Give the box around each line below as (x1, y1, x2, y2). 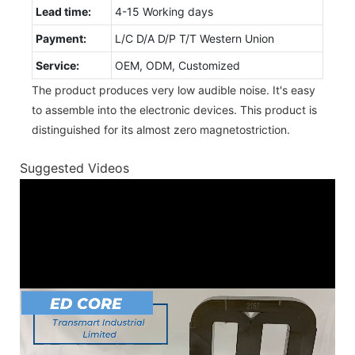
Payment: (36, 31, 86, 45)
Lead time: (36, 4, 91, 18)
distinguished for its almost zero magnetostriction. (32, 122, 290, 136)
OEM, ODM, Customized (115, 58, 240, 72)
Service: (36, 58, 79, 72)
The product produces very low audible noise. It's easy (32, 82, 315, 97)
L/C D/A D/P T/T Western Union (115, 31, 274, 45)
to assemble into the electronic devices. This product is (32, 102, 317, 116)
